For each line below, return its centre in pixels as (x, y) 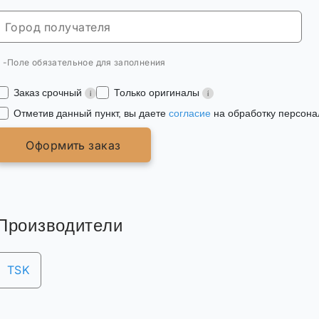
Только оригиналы (158, 93)
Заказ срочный (49, 93)
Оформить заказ (73, 145)
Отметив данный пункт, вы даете (91, 113)
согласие (190, 113)
